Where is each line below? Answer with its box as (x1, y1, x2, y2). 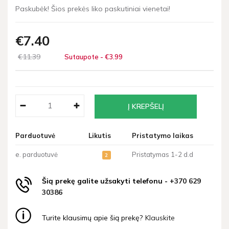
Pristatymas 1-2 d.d (131, 150, 193, 158)
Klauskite (145, 213, 175, 223)
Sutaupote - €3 (64, 52, 113, 61)
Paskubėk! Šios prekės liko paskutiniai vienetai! (15, 4, 170, 13)
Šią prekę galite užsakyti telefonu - (42, 176, 170, 186)
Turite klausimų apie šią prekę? (42, 213, 143, 223)
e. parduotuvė (15, 150, 58, 158)
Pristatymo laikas (131, 131, 193, 140)
